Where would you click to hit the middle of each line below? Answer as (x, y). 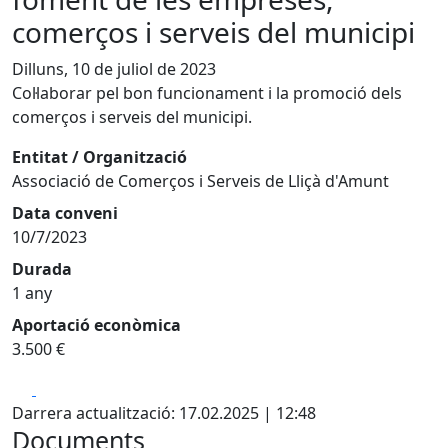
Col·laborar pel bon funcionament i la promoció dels (207, 93)
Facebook (71, 388)
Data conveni (65, 213)
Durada (42, 269)
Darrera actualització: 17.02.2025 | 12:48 (164, 413)
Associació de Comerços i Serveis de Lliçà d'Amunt (200, 181)
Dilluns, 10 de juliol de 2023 (114, 69)
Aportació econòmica (96, 325)
